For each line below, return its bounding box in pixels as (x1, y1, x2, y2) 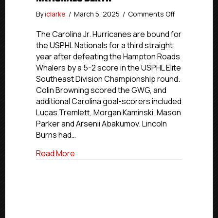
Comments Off (128, 9, 175, 18)
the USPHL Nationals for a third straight (36, 40, 173, 51)
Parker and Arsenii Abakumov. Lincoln (36, 118, 167, 129)
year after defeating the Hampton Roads (36, 51, 180, 62)
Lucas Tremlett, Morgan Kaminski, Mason (36, 107, 181, 118)
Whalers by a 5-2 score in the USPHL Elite (36, 62, 181, 73)
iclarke (45, 9, 66, 18)
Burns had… (36, 129, 76, 140)
